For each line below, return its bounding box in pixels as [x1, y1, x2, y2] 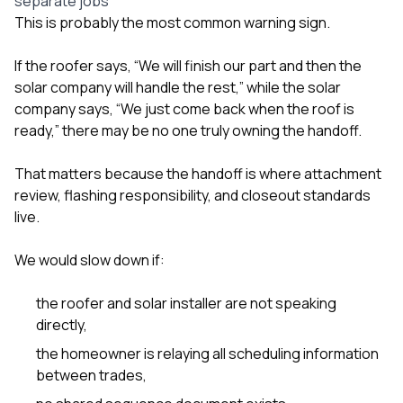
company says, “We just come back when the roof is [14, 98, 354, 119]
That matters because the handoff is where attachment [14, 163, 381, 184]
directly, [36, 314, 87, 335]
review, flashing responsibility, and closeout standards [14, 184, 371, 205]
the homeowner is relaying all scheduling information [36, 343, 379, 363]
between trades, [36, 364, 147, 385]
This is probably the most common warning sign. [14, 12, 330, 32]
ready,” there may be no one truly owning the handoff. [14, 120, 362, 140]
